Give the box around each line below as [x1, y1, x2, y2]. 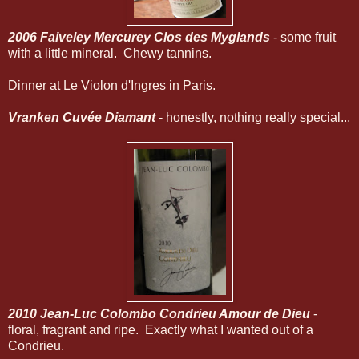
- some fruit [270, 30, 336, 44]
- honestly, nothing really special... [159, 110, 350, 124]
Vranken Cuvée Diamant [8, 110, 159, 124]
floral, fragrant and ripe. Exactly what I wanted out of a [8, 322, 313, 337]
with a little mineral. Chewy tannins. [8, 46, 212, 60]
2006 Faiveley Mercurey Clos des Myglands [8, 30, 270, 44]
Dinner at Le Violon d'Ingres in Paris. [8, 78, 216, 92]
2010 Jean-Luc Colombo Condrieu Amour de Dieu [8, 306, 310, 321]
